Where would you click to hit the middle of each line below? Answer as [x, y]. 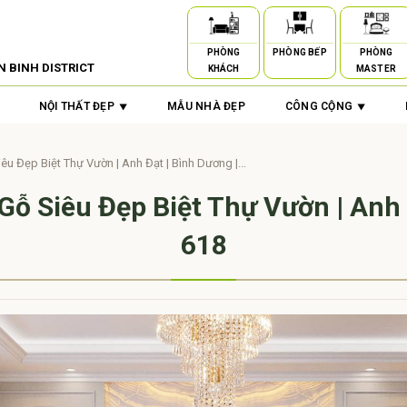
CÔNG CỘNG [318, 106]
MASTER [376, 69]
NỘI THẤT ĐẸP [77, 106]
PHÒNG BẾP [300, 52]
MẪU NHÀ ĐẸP [206, 106]
